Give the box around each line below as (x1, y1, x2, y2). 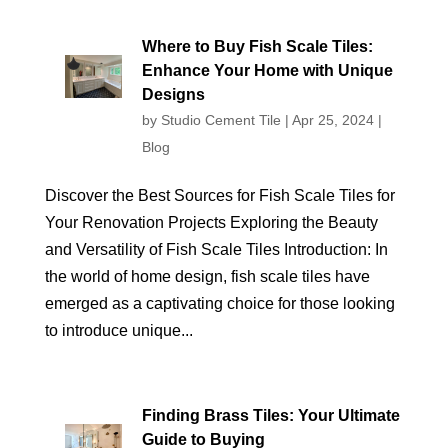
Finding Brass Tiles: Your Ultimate (141, 407, 400, 424)
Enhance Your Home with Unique (141, 62, 393, 79)
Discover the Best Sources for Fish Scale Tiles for (44, 187, 395, 204)
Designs (141, 86, 205, 103)
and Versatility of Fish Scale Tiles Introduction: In (44, 241, 388, 258)
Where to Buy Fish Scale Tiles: (141, 38, 373, 55)
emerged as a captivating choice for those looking (44, 295, 395, 312)
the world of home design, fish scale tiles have (44, 268, 370, 285)
